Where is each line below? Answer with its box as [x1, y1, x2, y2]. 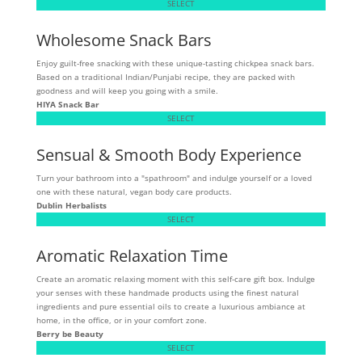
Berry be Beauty [36, 327, 103, 339]
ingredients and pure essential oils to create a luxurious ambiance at [36, 300, 305, 312]
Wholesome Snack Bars [36, 28, 212, 51]
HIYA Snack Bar [36, 98, 99, 110]
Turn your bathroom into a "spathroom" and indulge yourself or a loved [36, 171, 312, 183]
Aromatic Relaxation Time [36, 244, 228, 267]
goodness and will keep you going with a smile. [36, 84, 218, 96]
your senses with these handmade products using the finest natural [36, 286, 299, 298]
